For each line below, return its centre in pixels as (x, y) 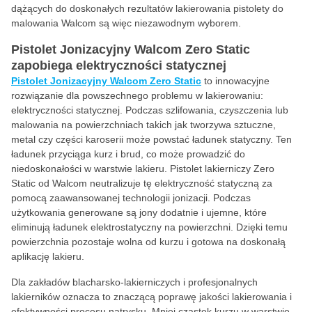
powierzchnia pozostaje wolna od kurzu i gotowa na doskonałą (148, 242)
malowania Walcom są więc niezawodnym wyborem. (126, 23)
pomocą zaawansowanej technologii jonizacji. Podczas (131, 198)
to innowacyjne (235, 81)
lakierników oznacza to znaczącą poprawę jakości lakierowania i (151, 297)
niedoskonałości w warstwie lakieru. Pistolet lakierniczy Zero (143, 169)
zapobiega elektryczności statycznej (119, 65)
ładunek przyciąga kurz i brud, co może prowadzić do (128, 154)
